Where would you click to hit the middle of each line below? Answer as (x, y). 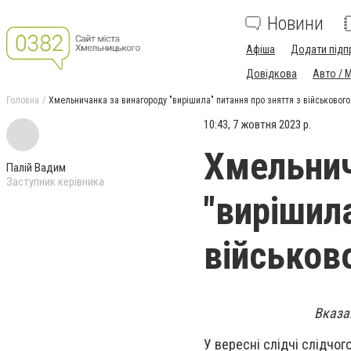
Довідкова (271, 74)
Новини (295, 24)
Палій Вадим (36, 168)
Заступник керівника (55, 182)
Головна (23, 100)
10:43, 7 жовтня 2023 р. (257, 125)
